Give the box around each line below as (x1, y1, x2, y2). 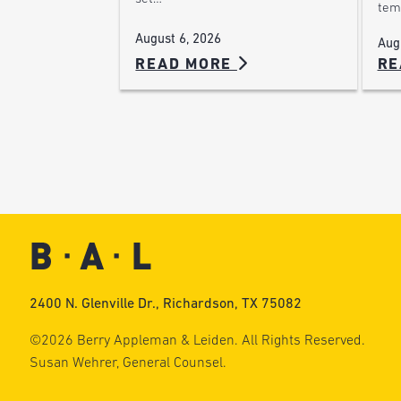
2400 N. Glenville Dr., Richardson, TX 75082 (29, 296, 302, 311)
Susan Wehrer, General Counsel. (29, 355, 226, 371)
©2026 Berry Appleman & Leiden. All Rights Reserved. (29, 333, 365, 348)
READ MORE (135, 56, 237, 73)
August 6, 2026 (135, 32, 222, 47)
